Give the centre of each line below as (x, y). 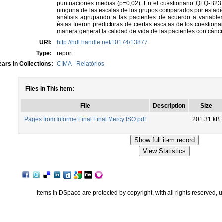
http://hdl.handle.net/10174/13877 (102, 42)
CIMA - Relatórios (81, 64)
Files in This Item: (50, 89)
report (65, 53)
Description (169, 106)
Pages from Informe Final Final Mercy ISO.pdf (85, 119)
